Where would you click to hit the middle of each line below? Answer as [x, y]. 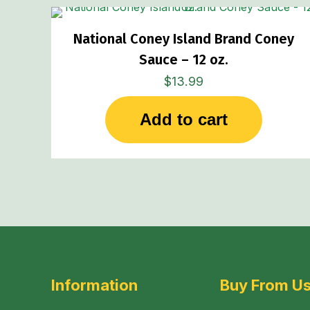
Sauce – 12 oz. [183, 59]
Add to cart [183, 119]
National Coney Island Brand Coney [183, 38]
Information [94, 285]
